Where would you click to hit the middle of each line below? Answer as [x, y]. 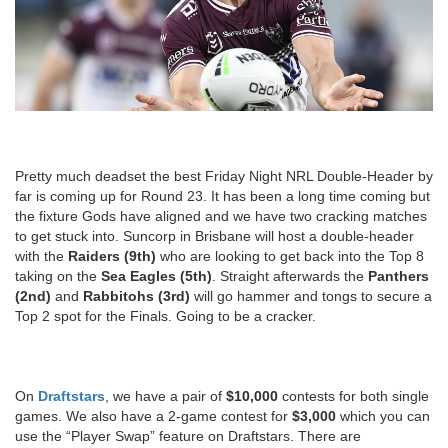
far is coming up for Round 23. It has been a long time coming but [222, 195]
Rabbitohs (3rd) [136, 295]
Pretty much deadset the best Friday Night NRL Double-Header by [224, 175]
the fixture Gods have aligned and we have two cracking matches [221, 215]
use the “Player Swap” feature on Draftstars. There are [188, 435]
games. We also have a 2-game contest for [153, 415]
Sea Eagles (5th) [156, 275]
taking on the [58, 275]
